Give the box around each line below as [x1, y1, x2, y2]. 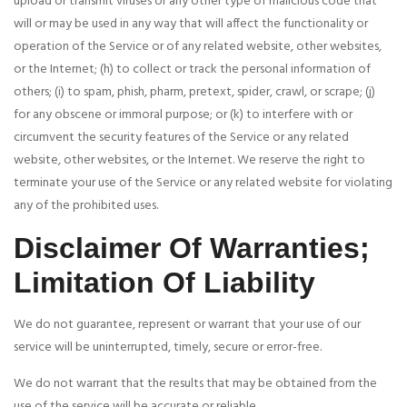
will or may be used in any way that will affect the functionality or [14, 14, 368, 35]
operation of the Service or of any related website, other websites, [14, 36, 382, 58]
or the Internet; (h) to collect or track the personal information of [14, 59, 371, 81]
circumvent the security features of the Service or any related [14, 127, 349, 149]
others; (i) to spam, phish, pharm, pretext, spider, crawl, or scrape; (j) [14, 82, 375, 104]
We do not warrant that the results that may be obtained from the [14, 373, 377, 395]
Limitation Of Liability [14, 266, 315, 300]
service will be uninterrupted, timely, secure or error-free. [14, 337, 322, 359]
